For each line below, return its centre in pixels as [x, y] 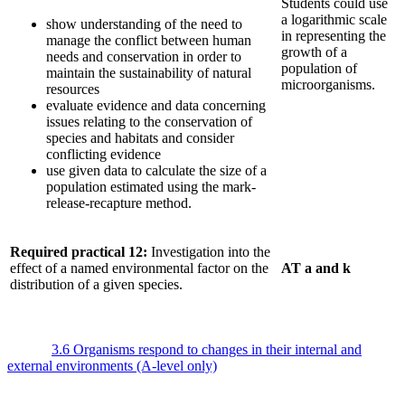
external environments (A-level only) [112, 366]
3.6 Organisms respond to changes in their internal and [207, 350]
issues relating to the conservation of [149, 122]
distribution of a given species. [96, 285]
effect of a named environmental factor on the [139, 268]
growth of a [314, 52]
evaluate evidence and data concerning [156, 106]
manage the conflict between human [149, 41]
